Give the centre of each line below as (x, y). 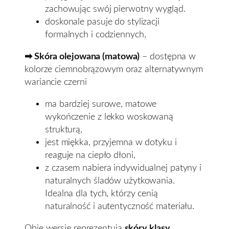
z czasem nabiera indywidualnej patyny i (123, 168)
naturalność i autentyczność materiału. (120, 206)
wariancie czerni (56, 82)
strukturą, (64, 129)
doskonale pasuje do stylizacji (102, 21)
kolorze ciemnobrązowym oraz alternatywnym (114, 69)
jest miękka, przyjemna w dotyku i (111, 142)
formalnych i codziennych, (96, 34)
